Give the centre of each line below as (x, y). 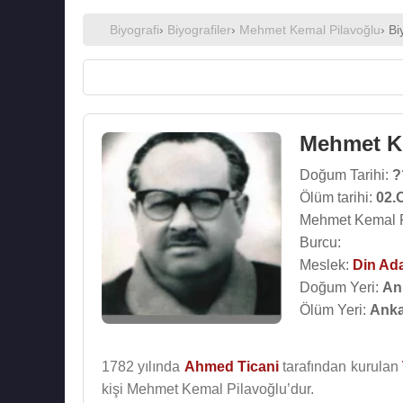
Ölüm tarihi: (338, 197)
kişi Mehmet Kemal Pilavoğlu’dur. (208, 389)
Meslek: (326, 265)
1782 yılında (143, 367)
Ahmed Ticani (231, 367)
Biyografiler (199, 30)
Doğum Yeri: (341, 287)
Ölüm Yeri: (335, 310)
